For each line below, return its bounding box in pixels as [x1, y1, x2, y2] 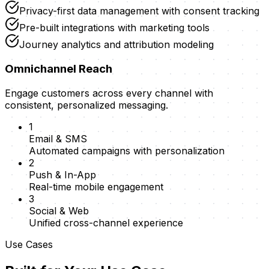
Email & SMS [29, 132, 87, 145]
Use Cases [5, 238, 53, 250]
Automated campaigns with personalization [29, 144, 225, 157]
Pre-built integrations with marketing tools [19, 22, 210, 34]
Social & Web [29, 204, 89, 217]
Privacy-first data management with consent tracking [19, 5, 259, 17]
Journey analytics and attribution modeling [19, 38, 214, 51]
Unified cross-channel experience [29, 216, 183, 229]
